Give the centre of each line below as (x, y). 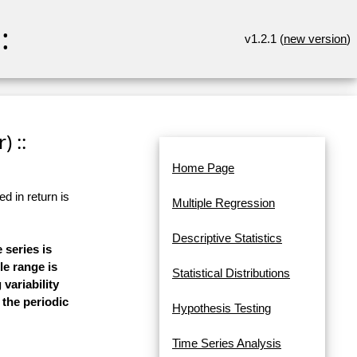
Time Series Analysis (227, 343)
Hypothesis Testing (222, 308)
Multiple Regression (224, 203)
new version (315, 39)
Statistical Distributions (231, 273)
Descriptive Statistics (227, 238)
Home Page (203, 168)
